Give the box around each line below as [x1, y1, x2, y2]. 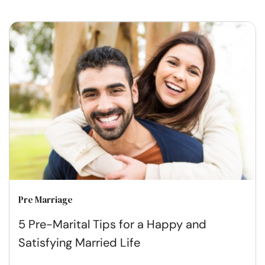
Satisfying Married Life [18, 234, 140, 250]
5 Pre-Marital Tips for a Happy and [18, 216, 206, 232]
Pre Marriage [18, 193, 73, 206]
